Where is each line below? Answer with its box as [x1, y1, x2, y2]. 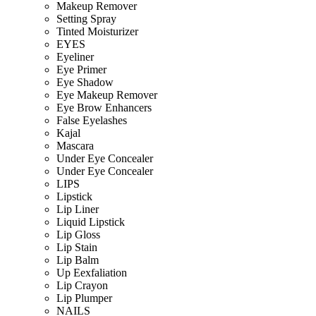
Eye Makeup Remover [56, 88, 157, 101]
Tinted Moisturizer [56, 25, 138, 37]
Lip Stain [56, 241, 97, 253]
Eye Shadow [56, 75, 114, 88]
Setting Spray [56, 12, 116, 25]
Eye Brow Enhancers [56, 101, 152, 114]
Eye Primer [56, 63, 107, 75]
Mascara [56, 139, 94, 152]
